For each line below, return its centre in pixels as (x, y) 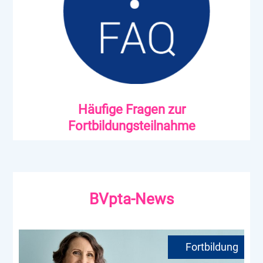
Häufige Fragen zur (131, 110)
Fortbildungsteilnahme (131, 126)
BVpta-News (131, 199)
